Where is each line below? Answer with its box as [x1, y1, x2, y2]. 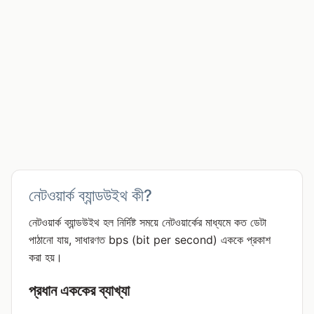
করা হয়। [29, 250, 62, 264]
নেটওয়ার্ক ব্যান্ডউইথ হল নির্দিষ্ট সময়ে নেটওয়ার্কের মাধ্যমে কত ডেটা [29, 215, 266, 229]
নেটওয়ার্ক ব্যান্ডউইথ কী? [29, 186, 152, 205]
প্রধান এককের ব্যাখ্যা [29, 282, 130, 299]
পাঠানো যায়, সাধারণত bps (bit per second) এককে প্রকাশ [29, 233, 271, 247]
